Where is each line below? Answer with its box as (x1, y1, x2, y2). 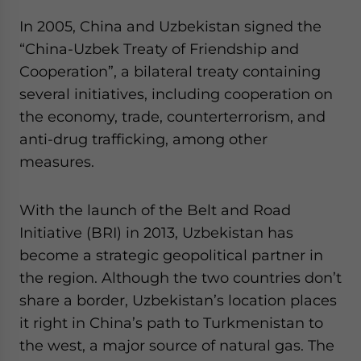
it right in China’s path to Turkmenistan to (19, 314, 323, 331)
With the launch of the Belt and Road (19, 201, 291, 218)
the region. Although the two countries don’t (19, 269, 342, 286)
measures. (19, 153, 94, 170)
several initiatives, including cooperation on (19, 85, 333, 102)
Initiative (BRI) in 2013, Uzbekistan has (19, 224, 293, 241)
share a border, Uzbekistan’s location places (19, 292, 337, 309)
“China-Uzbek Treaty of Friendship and (19, 40, 299, 57)
